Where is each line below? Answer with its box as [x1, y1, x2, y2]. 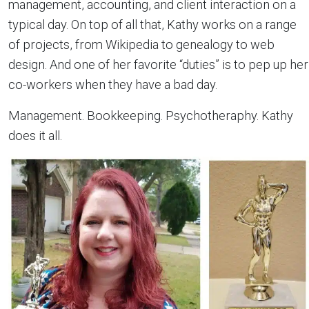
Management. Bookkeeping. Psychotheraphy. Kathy [8, 108, 293, 123]
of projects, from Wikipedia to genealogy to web [8, 37, 275, 52]
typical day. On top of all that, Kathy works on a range [8, 17, 297, 32]
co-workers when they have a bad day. [8, 77, 217, 92]
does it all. [8, 128, 62, 143]
